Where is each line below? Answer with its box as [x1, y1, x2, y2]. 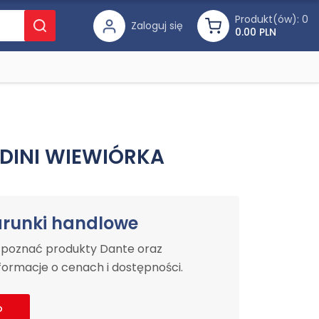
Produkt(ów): [235, 12, 299, 26]
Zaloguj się [131, 19, 183, 33]
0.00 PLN [235, 25, 276, 39]
